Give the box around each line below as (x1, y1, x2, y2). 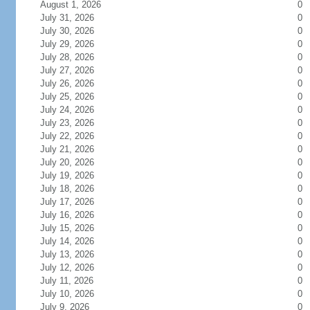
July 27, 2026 (39, 65, 111, 75)
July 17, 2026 (39, 197, 111, 207)
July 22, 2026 (39, 131, 111, 141)
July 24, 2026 (39, 104, 111, 115)
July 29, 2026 (39, 39, 111, 49)
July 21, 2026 (39, 144, 111, 154)
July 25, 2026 (39, 91, 111, 102)
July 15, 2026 (39, 223, 111, 233)
